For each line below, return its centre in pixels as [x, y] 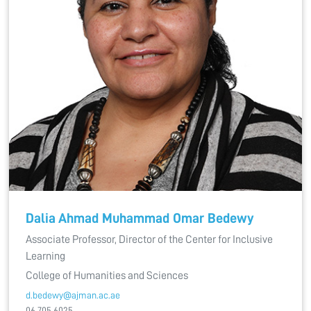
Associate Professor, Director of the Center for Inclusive [149, 239]
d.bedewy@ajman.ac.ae [73, 295]
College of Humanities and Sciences [107, 276]
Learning [45, 256]
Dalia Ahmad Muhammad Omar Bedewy [140, 218]
